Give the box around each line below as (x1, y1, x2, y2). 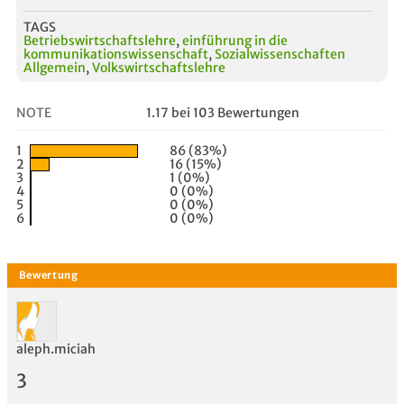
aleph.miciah (16, 341, 96, 357)
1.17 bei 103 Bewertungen (146, 104, 300, 121)
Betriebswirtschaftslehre (23, 32, 176, 49)
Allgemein (23, 59, 86, 76)
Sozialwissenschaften (215, 45, 345, 62)
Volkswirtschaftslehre (92, 59, 225, 76)
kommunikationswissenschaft (23, 45, 208, 62)
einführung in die (182, 32, 288, 49)
